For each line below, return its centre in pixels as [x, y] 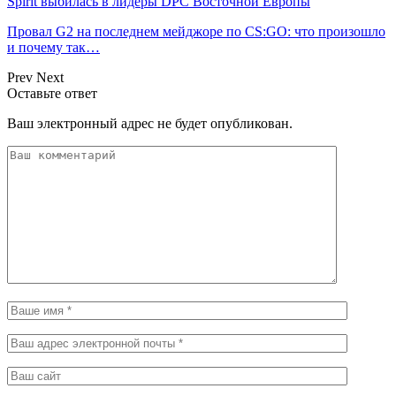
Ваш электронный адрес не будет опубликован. [150, 124]
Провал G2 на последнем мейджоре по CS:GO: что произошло [196, 32]
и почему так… [53, 48]
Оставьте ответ [52, 94]
